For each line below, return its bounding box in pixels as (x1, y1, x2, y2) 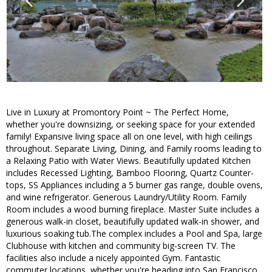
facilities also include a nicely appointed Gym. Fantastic (6, 252, 220, 264)
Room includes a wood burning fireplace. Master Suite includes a (6, 203, 259, 216)
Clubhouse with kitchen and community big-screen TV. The (6, 240, 236, 252)
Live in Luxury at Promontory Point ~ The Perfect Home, (6, 106, 229, 118)
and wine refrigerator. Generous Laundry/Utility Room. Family (6, 191, 246, 203)
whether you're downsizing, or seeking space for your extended (6, 118, 255, 131)
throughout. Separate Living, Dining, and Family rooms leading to (6, 143, 262, 155)
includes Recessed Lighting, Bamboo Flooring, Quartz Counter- (6, 167, 254, 179)
